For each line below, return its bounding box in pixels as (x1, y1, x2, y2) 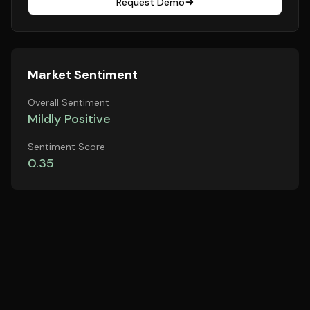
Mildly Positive (28, 111, 111, 127)
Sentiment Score (28, 140, 105, 153)
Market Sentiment (28, 66, 138, 83)
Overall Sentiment (28, 96, 109, 109)
